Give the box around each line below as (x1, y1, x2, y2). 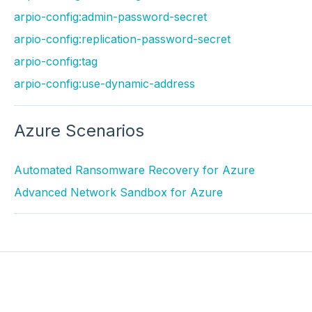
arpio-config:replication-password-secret (13, 32, 231, 47)
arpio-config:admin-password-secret (13, 10, 207, 24)
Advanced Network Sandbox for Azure (13, 185, 223, 199)
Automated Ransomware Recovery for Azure (13, 163, 255, 177)
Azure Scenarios (13, 120, 144, 141)
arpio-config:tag (13, 54, 97, 69)
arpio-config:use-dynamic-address (13, 77, 195, 91)
